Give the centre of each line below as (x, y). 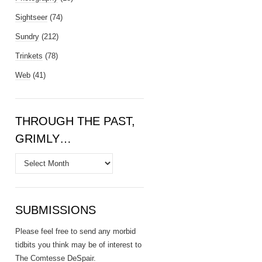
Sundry (27, 37)
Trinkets (29, 56)
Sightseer (31, 17)
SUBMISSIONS (56, 210)
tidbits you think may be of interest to (78, 245)
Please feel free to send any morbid (75, 231)
